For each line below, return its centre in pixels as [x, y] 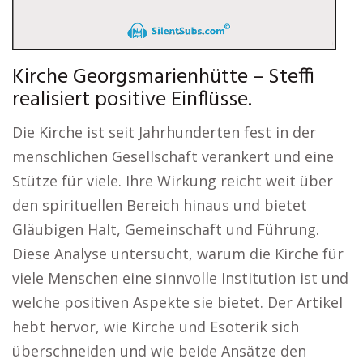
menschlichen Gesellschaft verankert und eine [173, 156]
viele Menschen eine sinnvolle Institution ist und [180, 278]
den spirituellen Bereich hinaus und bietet [160, 205]
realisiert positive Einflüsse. [132, 100]
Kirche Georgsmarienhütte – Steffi [163, 77]
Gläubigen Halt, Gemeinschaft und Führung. [166, 229]
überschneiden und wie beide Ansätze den [159, 351]
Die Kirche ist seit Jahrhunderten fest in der [164, 132]
